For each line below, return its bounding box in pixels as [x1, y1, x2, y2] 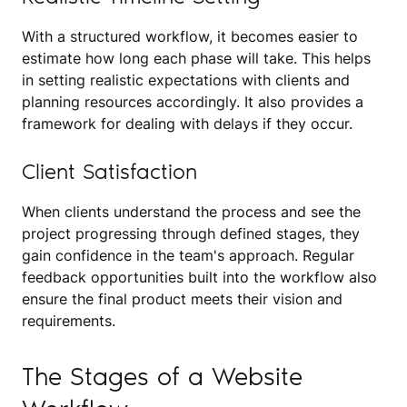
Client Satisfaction [22, 157, 197, 184]
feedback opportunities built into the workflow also [22, 267, 377, 286]
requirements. [22, 311, 115, 330]
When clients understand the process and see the [22, 202, 361, 221]
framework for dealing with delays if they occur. [22, 114, 352, 133]
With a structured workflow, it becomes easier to [22, 26, 358, 45]
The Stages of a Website [22, 361, 303, 392]
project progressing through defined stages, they [22, 223, 360, 243]
